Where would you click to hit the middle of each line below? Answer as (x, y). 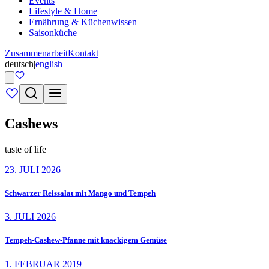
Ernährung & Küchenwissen (83, 22)
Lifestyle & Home (63, 11)
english (49, 64)
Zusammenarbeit (36, 53)
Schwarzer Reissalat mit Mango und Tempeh (80, 193)
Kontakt (83, 53)
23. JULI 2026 (33, 169)
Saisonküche (53, 33)
